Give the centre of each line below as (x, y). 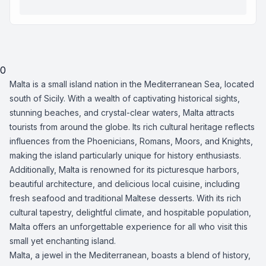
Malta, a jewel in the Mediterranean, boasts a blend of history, (130, 255)
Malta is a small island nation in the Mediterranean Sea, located (132, 84)
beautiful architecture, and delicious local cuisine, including (125, 184)
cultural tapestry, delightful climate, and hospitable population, (130, 212)
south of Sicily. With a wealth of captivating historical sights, (125, 98)
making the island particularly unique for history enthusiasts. (125, 155)
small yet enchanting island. (63, 241)
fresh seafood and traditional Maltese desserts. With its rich (125, 198)
